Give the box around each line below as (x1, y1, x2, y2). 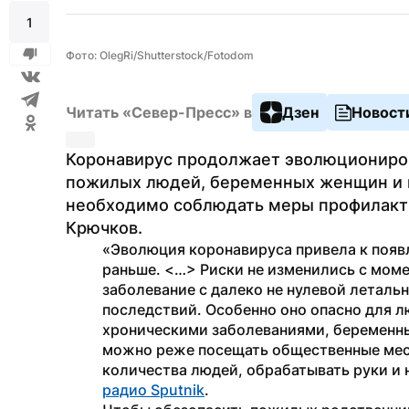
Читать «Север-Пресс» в (66, 103, 252, 121)
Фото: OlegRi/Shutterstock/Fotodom (66, 48, 254, 62)
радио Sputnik (102, 381, 204, 399)
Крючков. (66, 218, 142, 237)
